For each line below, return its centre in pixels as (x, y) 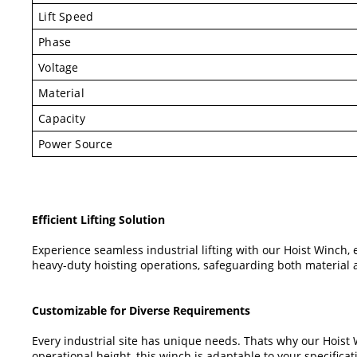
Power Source (76, 143)
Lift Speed (66, 16)
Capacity (62, 118)
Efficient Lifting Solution (98, 219)
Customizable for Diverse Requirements (141, 310)
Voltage (59, 67)
